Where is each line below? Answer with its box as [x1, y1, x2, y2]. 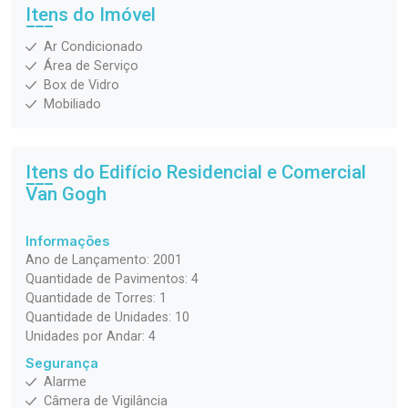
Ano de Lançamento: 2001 [25, 252, 182, 269]
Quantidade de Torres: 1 [25, 291, 167, 307]
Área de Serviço [44, 58, 138, 75]
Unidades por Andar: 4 [25, 329, 156, 345]
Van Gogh [25, 183, 107, 206]
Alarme [44, 374, 87, 391]
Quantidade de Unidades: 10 [25, 310, 189, 326]
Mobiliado [44, 97, 101, 113]
